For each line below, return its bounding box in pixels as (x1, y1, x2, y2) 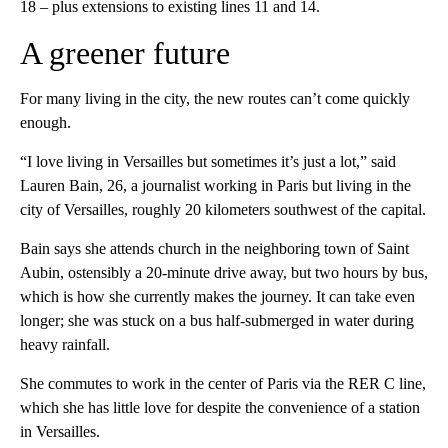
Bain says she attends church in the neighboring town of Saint (20, 239, 409, 257)
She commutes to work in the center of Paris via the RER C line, (20, 374, 426, 392)
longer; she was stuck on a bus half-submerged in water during (20, 311, 414, 329)
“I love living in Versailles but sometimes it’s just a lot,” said (20, 152, 396, 170)
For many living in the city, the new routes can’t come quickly (20, 89, 410, 107)
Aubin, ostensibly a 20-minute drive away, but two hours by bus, (20, 263, 428, 281)
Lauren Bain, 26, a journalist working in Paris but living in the (20, 176, 411, 194)
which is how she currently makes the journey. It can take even (20, 287, 415, 305)
